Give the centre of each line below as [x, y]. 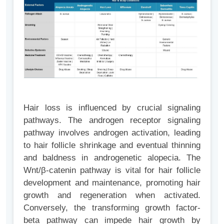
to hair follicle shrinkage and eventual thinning [112, 145]
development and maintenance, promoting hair [112, 182]
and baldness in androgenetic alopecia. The [112, 157]
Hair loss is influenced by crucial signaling [112, 107]
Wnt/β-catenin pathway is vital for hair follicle [112, 170]
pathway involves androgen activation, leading [112, 132]
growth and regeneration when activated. [112, 195]
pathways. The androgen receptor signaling [112, 120]
